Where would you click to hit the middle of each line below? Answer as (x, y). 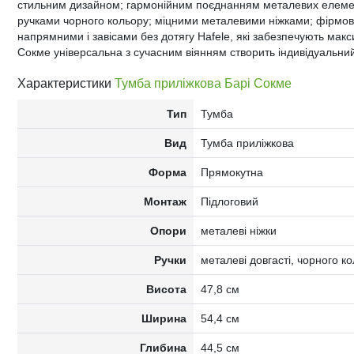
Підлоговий (229, 201)
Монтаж (166, 201)
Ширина (164, 318)
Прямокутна (232, 172)
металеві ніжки (238, 231)
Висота (167, 289)
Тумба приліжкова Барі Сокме (203, 83)
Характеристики (66, 83)
